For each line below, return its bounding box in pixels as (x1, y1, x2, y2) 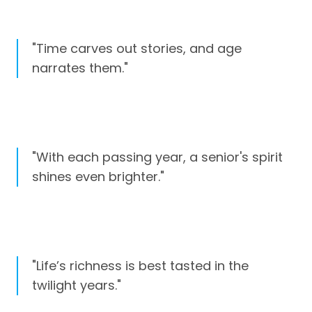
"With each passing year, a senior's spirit (32, 148, 283, 166)
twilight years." (32, 276, 121, 295)
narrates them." (32, 58, 128, 77)
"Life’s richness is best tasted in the (32, 257, 249, 275)
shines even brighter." (32, 167, 164, 185)
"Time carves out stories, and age (32, 39, 242, 57)
